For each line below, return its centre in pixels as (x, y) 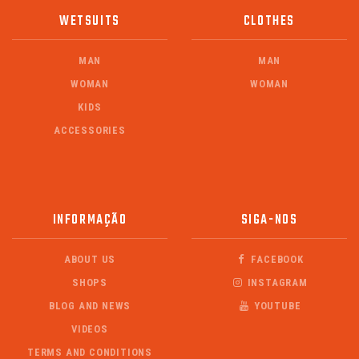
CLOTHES (269, 22)
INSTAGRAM (276, 283)
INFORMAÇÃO (90, 220)
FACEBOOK (276, 260)
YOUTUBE (276, 306)
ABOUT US (90, 260)
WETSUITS (90, 22)
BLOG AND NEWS (90, 306)
